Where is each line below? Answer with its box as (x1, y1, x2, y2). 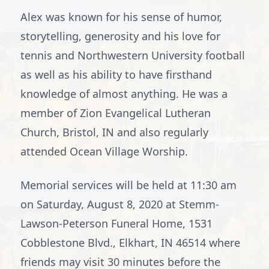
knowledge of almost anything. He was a (20, 86, 228, 101)
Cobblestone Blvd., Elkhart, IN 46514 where (20, 235, 240, 250)
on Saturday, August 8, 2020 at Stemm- (20, 197, 219, 211)
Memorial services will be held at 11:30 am (20, 178, 237, 192)
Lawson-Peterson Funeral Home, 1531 (20, 216, 213, 231)
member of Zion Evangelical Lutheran (20, 106, 211, 120)
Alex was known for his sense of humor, (20, 10, 222, 24)
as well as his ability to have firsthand (20, 67, 212, 82)
